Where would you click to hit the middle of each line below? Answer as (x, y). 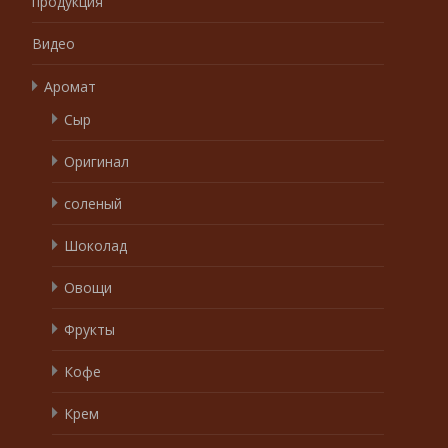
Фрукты (89, 330)
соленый (93, 204)
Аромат (70, 87)
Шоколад (95, 246)
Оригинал (96, 162)
